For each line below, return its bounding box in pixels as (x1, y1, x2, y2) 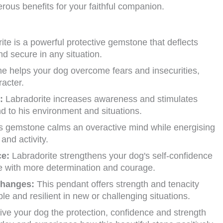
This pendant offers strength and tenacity (34, 179, 199, 190)
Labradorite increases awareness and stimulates (3, 94, 198, 105)
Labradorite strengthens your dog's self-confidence (9, 151, 213, 161)
